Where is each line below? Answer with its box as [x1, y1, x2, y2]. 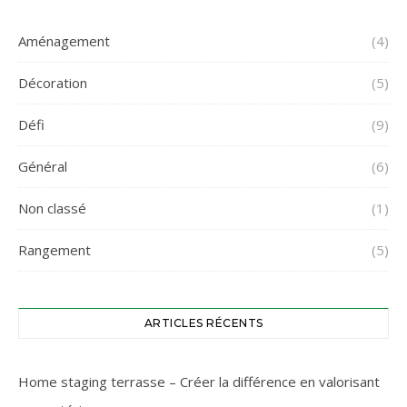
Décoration [18, 74, 87, 93]
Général [18, 157, 67, 176]
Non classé [18, 199, 86, 218]
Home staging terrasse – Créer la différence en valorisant [18, 372, 380, 392]
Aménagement [18, 32, 110, 51]
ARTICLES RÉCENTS [144, 316, 263, 331]
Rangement [18, 241, 91, 260]
